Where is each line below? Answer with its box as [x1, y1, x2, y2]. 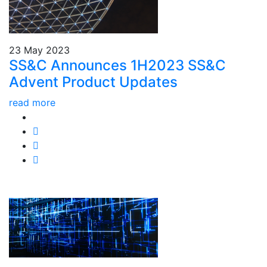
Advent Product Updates [9, 73, 178, 91]
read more [9, 97, 55, 108]
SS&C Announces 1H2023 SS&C [9, 57, 226, 74]
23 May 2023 [9, 44, 70, 56]
